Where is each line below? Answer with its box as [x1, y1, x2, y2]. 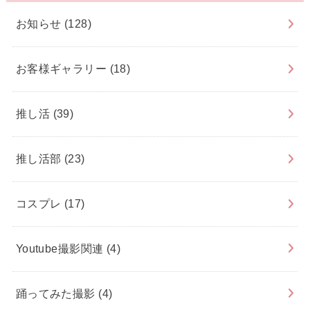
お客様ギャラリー [15, 62, 110, 75]
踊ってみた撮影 [15, 287, 99, 300]
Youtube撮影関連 [15, 242, 107, 255]
